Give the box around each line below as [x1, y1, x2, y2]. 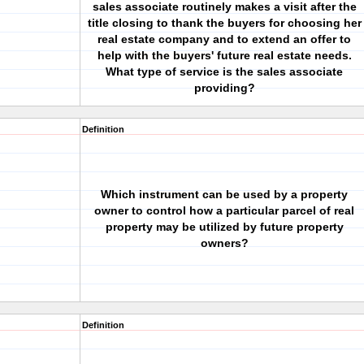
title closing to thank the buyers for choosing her [87, 16, 362, 29]
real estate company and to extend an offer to [97, 32, 351, 45]
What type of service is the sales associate [106, 65, 343, 78]
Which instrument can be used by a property [101, 188, 348, 201]
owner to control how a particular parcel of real [94, 204, 354, 217]
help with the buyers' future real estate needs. [97, 49, 352, 62]
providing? [193, 81, 255, 94]
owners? [200, 236, 249, 249]
